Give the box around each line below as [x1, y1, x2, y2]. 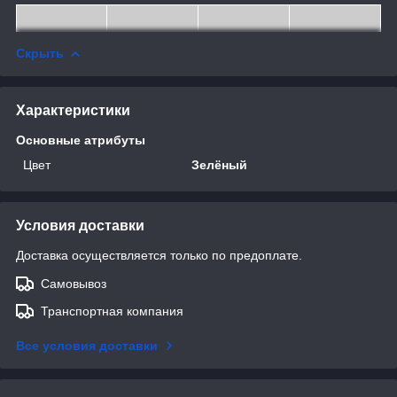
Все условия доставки [16, 338, 158, 353]
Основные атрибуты [16, 132, 145, 147]
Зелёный [191, 157, 248, 172]
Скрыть [16, 45, 64, 60]
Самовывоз [41, 276, 106, 291]
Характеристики [16, 102, 130, 118]
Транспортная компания [41, 303, 183, 318]
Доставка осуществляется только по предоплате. [16, 247, 302, 262]
